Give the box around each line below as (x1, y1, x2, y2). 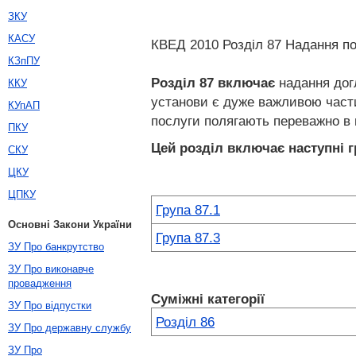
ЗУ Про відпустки (8, 300, 91, 311)
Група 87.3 (156, 230, 220, 246)
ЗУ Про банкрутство (8, 241, 104, 253)
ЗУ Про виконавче (8, 263, 94, 275)
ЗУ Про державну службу (8, 322, 131, 334)
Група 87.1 (156, 202, 220, 218)
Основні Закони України (8, 219, 132, 230)
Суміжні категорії (151, 291, 265, 307)
